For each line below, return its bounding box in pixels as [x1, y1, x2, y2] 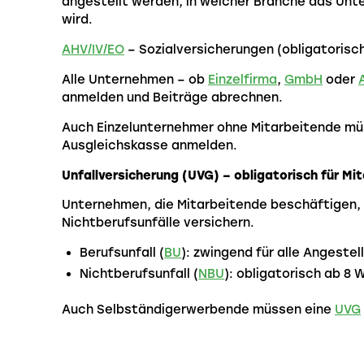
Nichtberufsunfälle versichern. [62, 215, 254, 231]
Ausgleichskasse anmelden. [62, 137, 237, 153]
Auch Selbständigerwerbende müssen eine [62, 302, 335, 318]
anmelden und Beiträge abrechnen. [62, 89, 283, 105]
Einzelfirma [208, 71, 277, 87]
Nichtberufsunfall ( [80, 266, 199, 282]
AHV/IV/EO [62, 41, 124, 57]
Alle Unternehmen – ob [62, 71, 208, 87]
